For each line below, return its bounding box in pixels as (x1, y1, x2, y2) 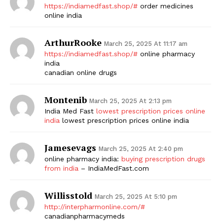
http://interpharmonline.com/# (44, 202, 145, 211)
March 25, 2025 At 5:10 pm (94, 192, 177, 200)
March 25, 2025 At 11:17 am (104, 39, 187, 47)
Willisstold (44, 189, 92, 201)
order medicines (138, 1, 193, 10)
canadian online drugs (44, 68, 117, 76)
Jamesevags (44, 141, 96, 153)
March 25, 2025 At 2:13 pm (89, 97, 172, 105)
